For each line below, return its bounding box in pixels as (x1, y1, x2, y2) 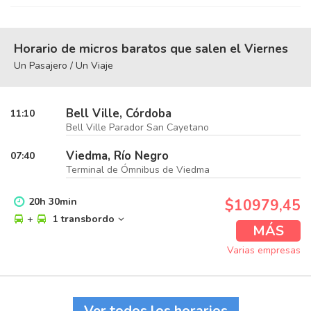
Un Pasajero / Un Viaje (14, 59, 113, 72)
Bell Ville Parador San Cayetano (66, 121, 209, 134)
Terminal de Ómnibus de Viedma (66, 163, 210, 176)
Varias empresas (227, 244, 301, 257)
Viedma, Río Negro (66, 148, 169, 164)
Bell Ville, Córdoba (66, 106, 171, 121)
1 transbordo (50, 212, 115, 226)
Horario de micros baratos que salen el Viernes (14, 40, 288, 57)
